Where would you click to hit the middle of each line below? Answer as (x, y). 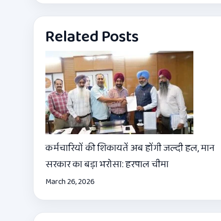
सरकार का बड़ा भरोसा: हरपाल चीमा (107, 164)
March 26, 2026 (70, 182)
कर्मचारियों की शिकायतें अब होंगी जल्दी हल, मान (130, 148)
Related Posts (92, 37)
